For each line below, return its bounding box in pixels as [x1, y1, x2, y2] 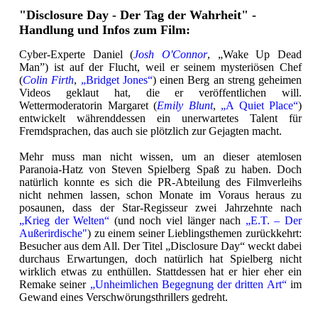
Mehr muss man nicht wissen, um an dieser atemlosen [19, 150, 302, 163]
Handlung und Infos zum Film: [19, 22, 190, 37]
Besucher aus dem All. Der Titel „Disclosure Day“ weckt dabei [19, 239, 302, 252]
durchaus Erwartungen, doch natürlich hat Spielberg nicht [19, 252, 302, 265]
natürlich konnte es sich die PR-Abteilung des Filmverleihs [19, 175, 302, 188]
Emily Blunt [157, 99, 213, 111]
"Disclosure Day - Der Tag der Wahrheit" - [19, 7, 256, 22]
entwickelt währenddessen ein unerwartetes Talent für [19, 111, 302, 124]
